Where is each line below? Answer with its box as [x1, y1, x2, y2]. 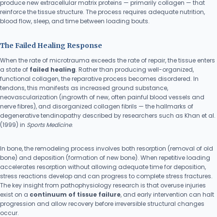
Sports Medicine [27, 121, 72, 129]
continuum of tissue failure [30, 190, 121, 199]
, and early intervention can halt [121, 190, 214, 199]
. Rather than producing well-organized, [76, 65, 194, 74]
